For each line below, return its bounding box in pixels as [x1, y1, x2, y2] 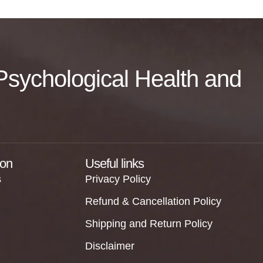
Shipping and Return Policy [85, 218, 213, 230]
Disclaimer [85, 240, 135, 252]
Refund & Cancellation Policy [85, 195, 222, 207]
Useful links [85, 156, 144, 171]
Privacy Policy [85, 173, 151, 185]
